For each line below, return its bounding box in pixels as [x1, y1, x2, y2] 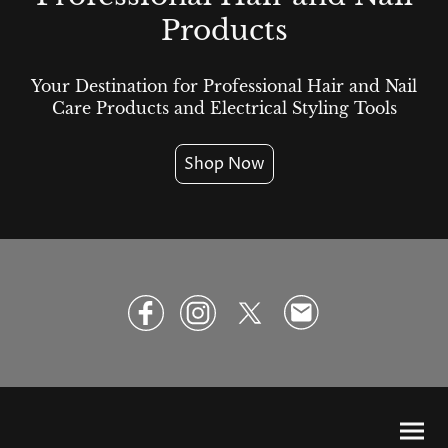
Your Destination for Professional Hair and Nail [31, 76, 417, 97]
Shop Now [183, 153, 265, 176]
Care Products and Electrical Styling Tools [51, 98, 397, 119]
